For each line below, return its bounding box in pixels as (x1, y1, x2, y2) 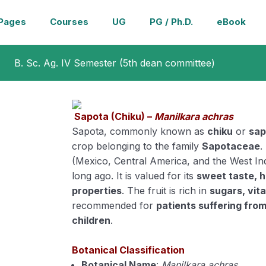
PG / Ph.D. (149, 16, 193, 27)
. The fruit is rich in (122, 185, 210, 197)
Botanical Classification (72, 244, 185, 256)
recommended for (72, 199, 157, 211)
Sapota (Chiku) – (72, 110, 155, 122)
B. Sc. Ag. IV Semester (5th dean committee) (14, 56, 215, 69)
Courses (49, 16, 88, 27)
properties (72, 185, 122, 197)
